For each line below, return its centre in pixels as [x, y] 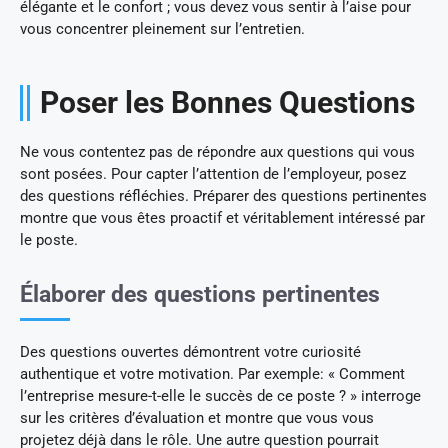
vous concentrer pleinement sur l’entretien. [162, 28]
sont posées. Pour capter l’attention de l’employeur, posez [213, 173]
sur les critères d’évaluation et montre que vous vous [197, 417]
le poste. [49, 239]
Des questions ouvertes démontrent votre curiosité [190, 351]
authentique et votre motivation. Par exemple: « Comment [212, 373]
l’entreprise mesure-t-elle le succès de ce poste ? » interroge [220, 395]
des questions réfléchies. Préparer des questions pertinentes [223, 195]
